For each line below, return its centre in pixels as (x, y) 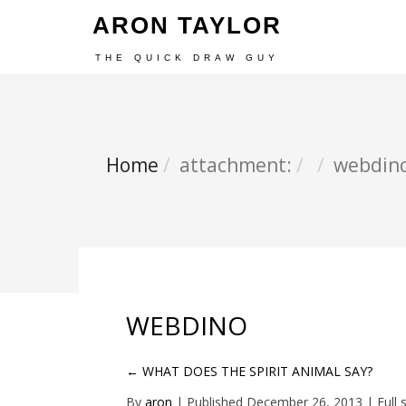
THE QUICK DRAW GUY (187, 58)
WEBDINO (187, 325)
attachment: (236, 165)
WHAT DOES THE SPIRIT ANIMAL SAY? (256, 371)
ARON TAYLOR (187, 25)
